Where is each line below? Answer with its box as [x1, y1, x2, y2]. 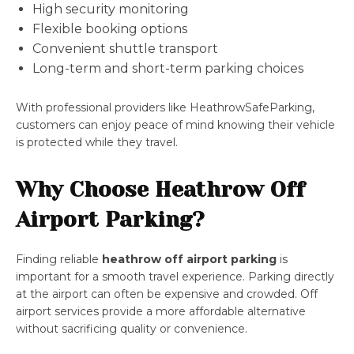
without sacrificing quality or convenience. [16, 322, 247, 337]
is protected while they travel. [16, 135, 178, 150]
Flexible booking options [32, 21, 187, 37]
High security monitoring [32, 2, 189, 17]
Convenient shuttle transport [32, 41, 218, 57]
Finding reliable [16, 252, 102, 267]
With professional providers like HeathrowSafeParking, [16, 100, 314, 115]
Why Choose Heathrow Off [16, 177, 305, 202]
